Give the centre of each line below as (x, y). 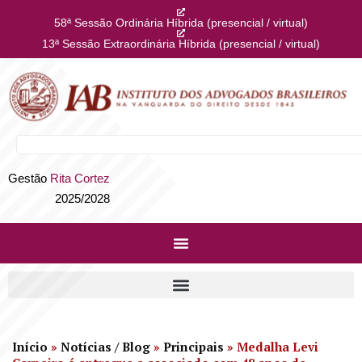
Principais (194, 347)
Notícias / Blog (105, 347)
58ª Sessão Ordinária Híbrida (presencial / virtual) (181, 23)
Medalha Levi (278, 347)
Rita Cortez (80, 178)
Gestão (29, 178)
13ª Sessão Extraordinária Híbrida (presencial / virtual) (181, 44)
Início (30, 347)
